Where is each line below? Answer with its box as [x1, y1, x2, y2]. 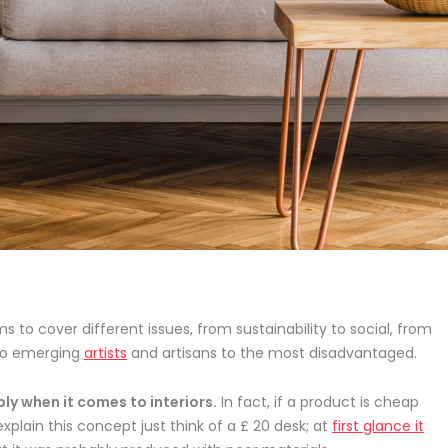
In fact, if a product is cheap [217, 392, 419, 413]
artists [84, 343, 127, 364]
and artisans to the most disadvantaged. [127, 343, 417, 364]
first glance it [332, 416, 424, 437]
